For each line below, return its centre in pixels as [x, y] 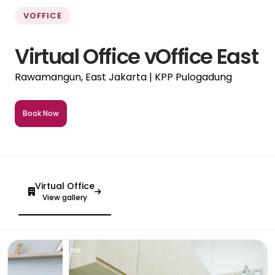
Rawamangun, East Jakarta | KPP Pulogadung [123, 77]
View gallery [65, 197]
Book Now [41, 113]
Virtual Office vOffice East [137, 56]
